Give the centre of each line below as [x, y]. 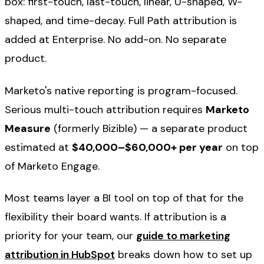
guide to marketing [183, 236]
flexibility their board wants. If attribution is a [115, 217]
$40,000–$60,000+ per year [147, 147]
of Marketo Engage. [52, 166]
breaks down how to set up [184, 255]
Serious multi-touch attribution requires [105, 109]
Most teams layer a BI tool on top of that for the [124, 198]
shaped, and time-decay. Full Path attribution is [121, 21]
